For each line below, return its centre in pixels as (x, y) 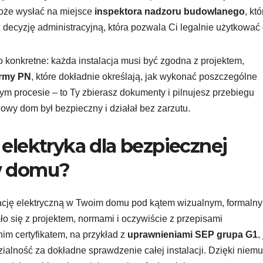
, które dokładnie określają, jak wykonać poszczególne (144, 76)
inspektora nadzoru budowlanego (170, 11)
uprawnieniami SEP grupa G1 (193, 235)
